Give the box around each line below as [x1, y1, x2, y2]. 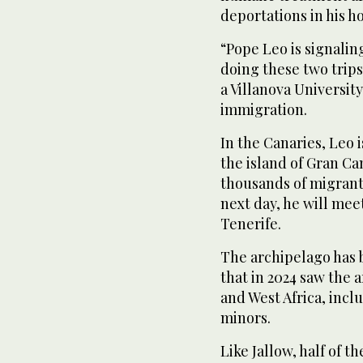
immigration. [220, 100, 307, 119]
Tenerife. [220, 214, 281, 233]
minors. [220, 308, 271, 327]
